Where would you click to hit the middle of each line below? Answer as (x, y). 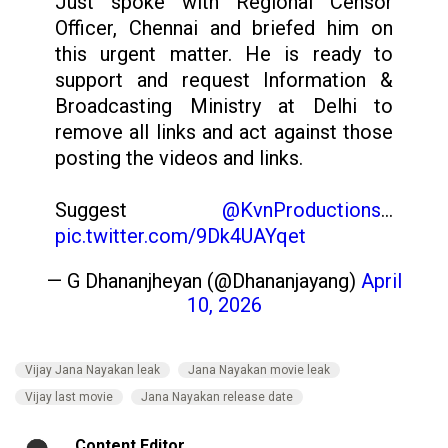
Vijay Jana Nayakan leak (92, 369)
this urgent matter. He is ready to (224, 53)
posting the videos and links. (179, 157)
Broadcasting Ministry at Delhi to (224, 105)
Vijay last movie (69, 396)
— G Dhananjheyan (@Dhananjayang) (203, 280)
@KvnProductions (301, 209)
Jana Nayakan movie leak (259, 369)
